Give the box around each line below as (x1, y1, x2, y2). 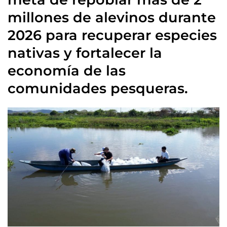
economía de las (8, 62, 126, 79)
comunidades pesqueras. (8, 80, 188, 97)
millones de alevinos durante (8, 9, 216, 26)
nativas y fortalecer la (8, 45, 162, 61)
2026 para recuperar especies (8, 27, 217, 44)
